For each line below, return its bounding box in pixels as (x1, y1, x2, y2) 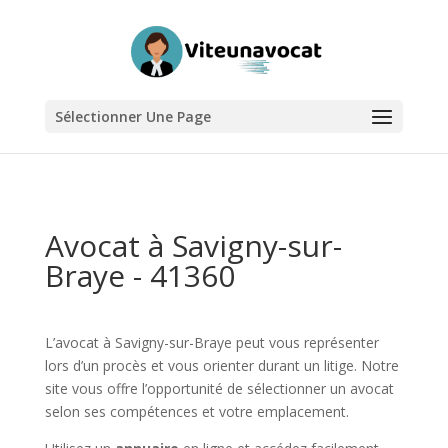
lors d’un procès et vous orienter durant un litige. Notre (44, 356, 399, 375)
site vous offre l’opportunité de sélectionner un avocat (44, 379, 394, 398)
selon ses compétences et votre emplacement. (44, 402, 349, 421)
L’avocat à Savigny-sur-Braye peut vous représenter (44, 333, 379, 352)
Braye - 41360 (44, 255, 235, 296)
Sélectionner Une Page (54, 107, 211, 126)
